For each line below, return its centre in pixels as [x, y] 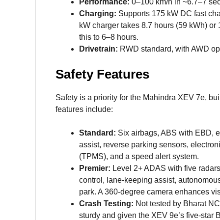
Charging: [98, 14]
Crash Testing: [106, 204]
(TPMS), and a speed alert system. [139, 157]
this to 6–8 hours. [109, 37]
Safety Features [102, 74]
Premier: [95, 168]
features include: [84, 110]
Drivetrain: [98, 49]
